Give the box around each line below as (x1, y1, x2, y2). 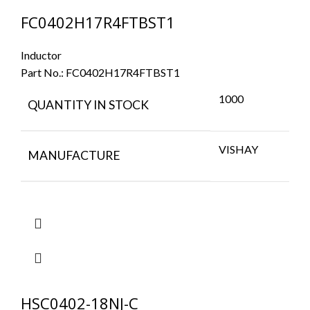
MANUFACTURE (28, 147, 120, 163)
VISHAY (219, 142, 258, 156)
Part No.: (21, 65, 66, 79)
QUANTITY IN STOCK (28, 97, 149, 112)
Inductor (21, 48, 62, 62)
